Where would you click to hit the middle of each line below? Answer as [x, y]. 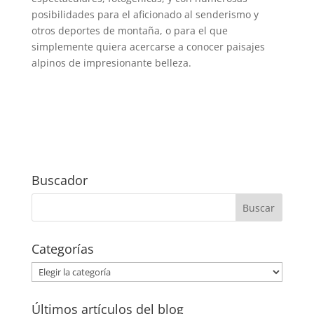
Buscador [59, 180]
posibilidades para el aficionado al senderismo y [145, 14]
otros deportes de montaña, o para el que [129, 30]
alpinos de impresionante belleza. [111, 62]
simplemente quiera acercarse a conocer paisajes [148, 46]
